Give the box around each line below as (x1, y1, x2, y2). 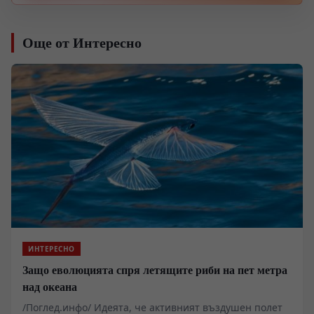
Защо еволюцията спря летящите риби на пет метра (22, 261, 287, 278)
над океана (22, 278, 77, 294)
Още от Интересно (22, 32, 142, 53)
